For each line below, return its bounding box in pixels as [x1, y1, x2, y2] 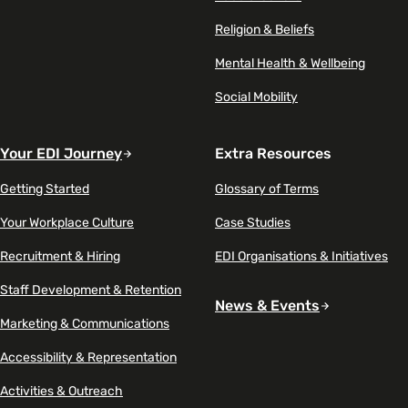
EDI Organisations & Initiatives [215, 248, 388, 264]
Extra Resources [215, 144, 331, 162]
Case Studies [215, 214, 291, 230]
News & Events [215, 296, 320, 314]
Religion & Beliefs [215, 21, 314, 37]
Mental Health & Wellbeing [215, 55, 365, 71]
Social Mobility [215, 88, 298, 105]
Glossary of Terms [215, 180, 319, 197]
